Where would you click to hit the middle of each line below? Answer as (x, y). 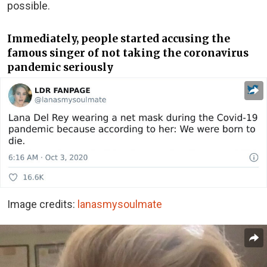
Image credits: (42, 204)
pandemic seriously (60, 67)
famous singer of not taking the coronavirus (128, 53)
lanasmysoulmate (120, 204)
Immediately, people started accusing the (119, 38)
